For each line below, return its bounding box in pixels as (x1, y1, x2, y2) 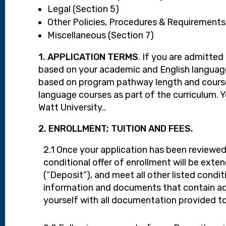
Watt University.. (38, 102, 106, 114)
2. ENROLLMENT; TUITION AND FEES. (38, 123, 194, 135)
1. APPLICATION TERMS (38, 51, 139, 63)
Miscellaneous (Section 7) (47, 30, 154, 41)
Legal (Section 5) (47, 4, 120, 15)
